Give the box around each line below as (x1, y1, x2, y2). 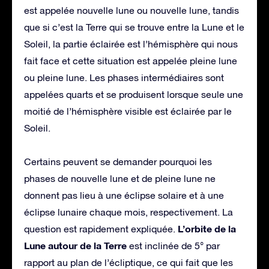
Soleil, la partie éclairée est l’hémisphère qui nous (24, 38, 238, 49)
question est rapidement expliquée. (24, 223, 178, 234)
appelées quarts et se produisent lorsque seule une (24, 88, 243, 100)
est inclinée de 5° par (127, 240, 220, 251)
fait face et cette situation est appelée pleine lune (24, 55, 237, 66)
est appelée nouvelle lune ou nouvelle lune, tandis (24, 4, 239, 16)
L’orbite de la (178, 222, 236, 234)
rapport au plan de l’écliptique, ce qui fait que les (24, 256, 233, 268)
